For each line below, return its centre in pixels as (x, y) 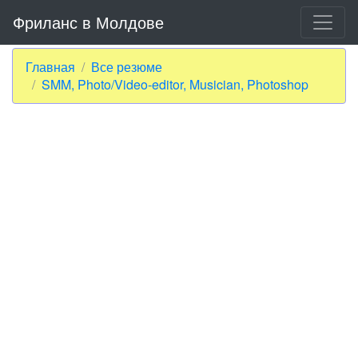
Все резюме (127, 67)
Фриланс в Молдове (88, 22)
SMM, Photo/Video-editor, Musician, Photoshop (175, 84)
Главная (50, 67)
